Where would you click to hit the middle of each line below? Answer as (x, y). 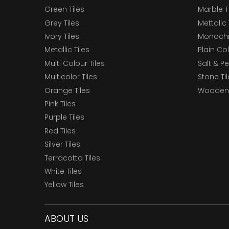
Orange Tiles (67, 90)
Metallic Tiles (67, 50)
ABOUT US (66, 218)
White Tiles (63, 171)
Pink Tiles (60, 104)
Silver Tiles (62, 144)
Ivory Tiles (62, 37)
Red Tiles (60, 131)
